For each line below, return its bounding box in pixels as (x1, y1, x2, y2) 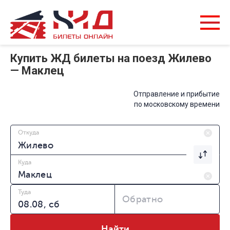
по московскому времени (134, 100, 220, 109)
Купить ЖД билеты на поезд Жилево (10, 52, 212, 65)
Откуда (18, 129, 39, 137)
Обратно (122, 194, 163, 205)
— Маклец (10, 64, 64, 78)
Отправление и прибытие (133, 90, 220, 99)
